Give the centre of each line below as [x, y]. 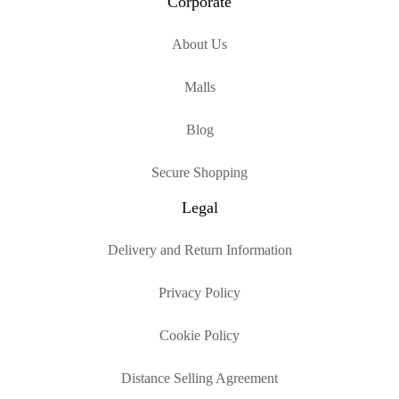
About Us [199, 44]
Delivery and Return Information [199, 249]
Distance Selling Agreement [199, 378]
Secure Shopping [199, 172]
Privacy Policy [199, 292]
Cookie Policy [199, 335]
